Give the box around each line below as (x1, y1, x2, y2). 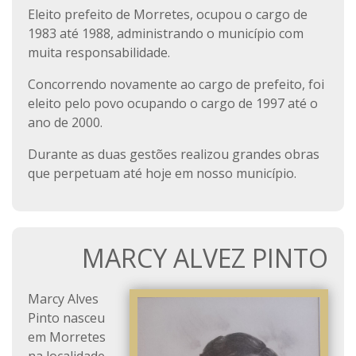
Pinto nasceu (28, 309, 105, 327)
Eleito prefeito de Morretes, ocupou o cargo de (28, 6, 308, 23)
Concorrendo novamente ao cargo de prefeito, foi (28, 75, 324, 93)
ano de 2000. (28, 114, 103, 131)
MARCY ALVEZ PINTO (82, 241, 328, 275)
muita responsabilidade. (28, 44, 170, 61)
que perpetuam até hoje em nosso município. (28, 164, 296, 182)
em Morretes (28, 328, 106, 346)
